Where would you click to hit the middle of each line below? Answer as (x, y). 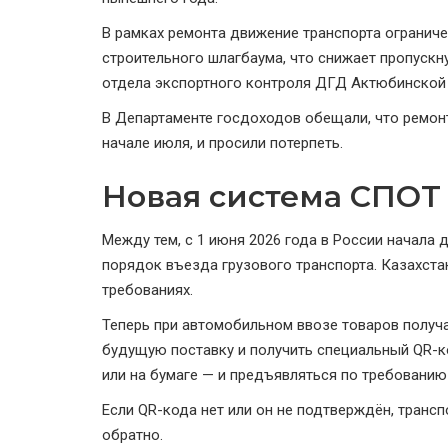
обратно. (132, 435)
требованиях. (147, 290)
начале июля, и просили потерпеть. (222, 143)
